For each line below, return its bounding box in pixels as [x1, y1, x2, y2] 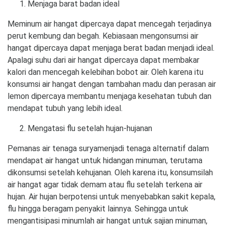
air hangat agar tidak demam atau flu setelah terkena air [8, 179, 202, 189]
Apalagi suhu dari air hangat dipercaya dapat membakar [8, 55, 199, 65]
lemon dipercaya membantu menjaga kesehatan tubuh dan [8, 91, 211, 101]
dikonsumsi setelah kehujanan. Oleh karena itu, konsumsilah [8, 167, 213, 177]
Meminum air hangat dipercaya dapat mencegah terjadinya [8, 19, 211, 29]
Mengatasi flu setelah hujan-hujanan [28, 123, 152, 133]
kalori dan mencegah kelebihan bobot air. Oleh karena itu [8, 67, 203, 77]
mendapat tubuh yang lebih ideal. [8, 103, 123, 113]
